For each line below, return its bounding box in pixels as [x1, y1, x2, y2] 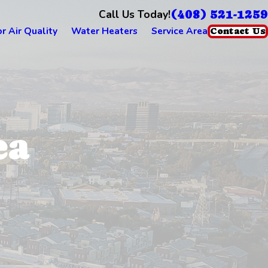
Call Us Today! [99, 7, 170, 22]
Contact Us [210, 25, 266, 36]
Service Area [151, 25, 208, 38]
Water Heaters [71, 25, 138, 38]
